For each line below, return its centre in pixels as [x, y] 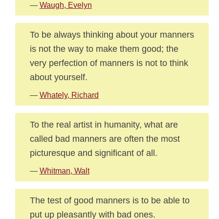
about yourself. [58, 77]
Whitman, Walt [64, 171]
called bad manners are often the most [105, 139]
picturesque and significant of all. [93, 153]
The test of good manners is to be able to [109, 200]
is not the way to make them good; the [104, 49]
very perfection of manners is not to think [109, 63]
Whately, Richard [69, 95]
